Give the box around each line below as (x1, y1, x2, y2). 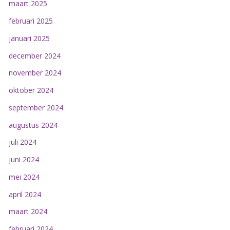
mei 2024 (8, 171, 40, 182)
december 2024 (8, 50, 61, 61)
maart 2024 (8, 206, 47, 217)
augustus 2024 (8, 120, 57, 130)
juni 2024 (8, 155, 39, 165)
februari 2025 (8, 16, 53, 26)
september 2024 (8, 102, 63, 112)
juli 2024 (8, 137, 36, 147)
